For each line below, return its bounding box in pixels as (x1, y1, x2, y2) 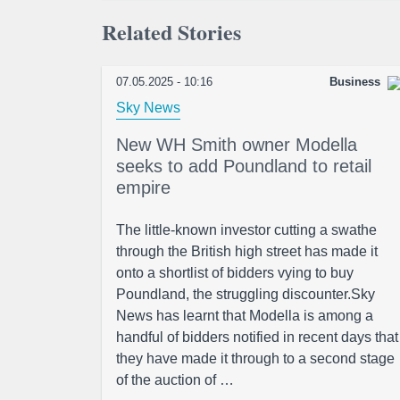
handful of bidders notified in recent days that (116, 329, 398, 345)
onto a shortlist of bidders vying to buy (116, 265, 354, 280)
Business (329, 75, 380, 88)
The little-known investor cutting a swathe (116, 222, 377, 237)
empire (116, 178, 171, 197)
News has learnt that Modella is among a (116, 308, 373, 323)
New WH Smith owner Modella (116, 135, 357, 154)
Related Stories (102, 16, 241, 47)
